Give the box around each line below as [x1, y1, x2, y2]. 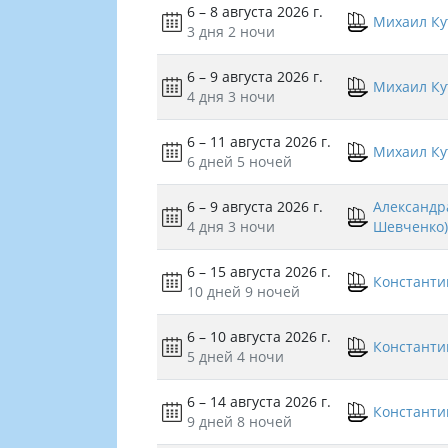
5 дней [187, 347, 233, 367]
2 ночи [228, 22, 275, 42]
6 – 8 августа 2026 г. [187, 2, 323, 22]
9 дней [187, 412, 233, 432]
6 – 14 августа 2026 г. [187, 392, 331, 412]
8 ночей [237, 412, 292, 432]
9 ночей [245, 282, 300, 302]
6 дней [187, 152, 233, 172]
